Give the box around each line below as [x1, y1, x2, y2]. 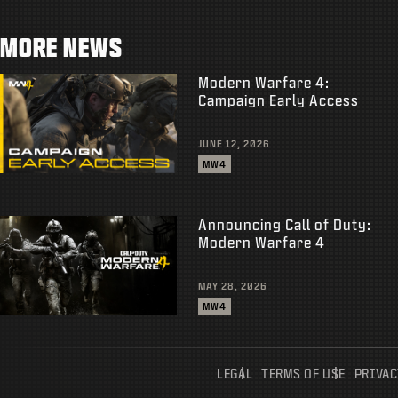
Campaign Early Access [197, 92, 359, 107]
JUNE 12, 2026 [197, 138, 270, 149]
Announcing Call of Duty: [197, 216, 371, 232]
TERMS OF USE [261, 366, 346, 380]
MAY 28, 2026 [197, 280, 267, 291]
